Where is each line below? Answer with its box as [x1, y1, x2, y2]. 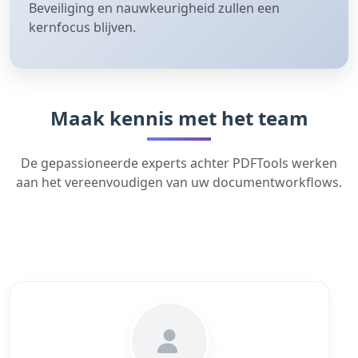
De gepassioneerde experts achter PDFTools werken [21, 153, 337, 172]
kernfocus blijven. [29, 18, 136, 36]
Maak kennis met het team [50, 104, 308, 131]
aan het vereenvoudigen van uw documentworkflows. [16, 173, 342, 191]
